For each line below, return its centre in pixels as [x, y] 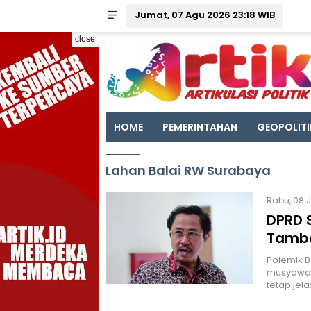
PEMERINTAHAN [200, 127]
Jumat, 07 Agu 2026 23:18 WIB [205, 15]
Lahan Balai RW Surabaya [188, 170]
